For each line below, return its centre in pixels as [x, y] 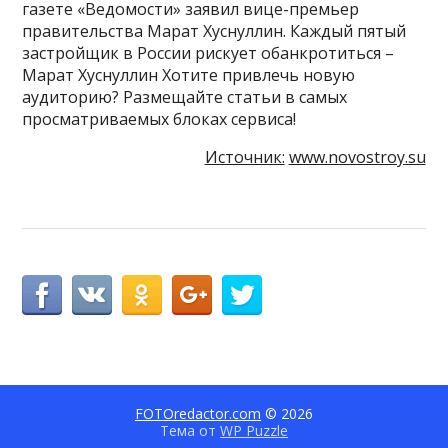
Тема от [190, 430]
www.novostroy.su [357, 156]
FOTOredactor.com [198, 413]
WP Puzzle [254, 430]
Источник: [244, 156]
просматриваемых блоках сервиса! [159, 118]
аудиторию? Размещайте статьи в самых [185, 96]
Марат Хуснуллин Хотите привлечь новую [189, 74]
